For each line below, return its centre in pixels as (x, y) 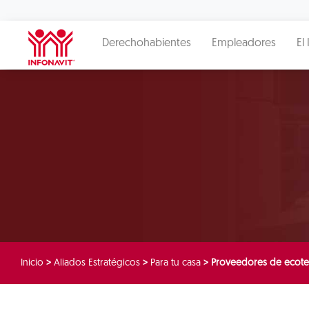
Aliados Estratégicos (97, 263)
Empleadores (244, 43)
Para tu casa (176, 263)
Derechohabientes (147, 43)
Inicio (32, 263)
